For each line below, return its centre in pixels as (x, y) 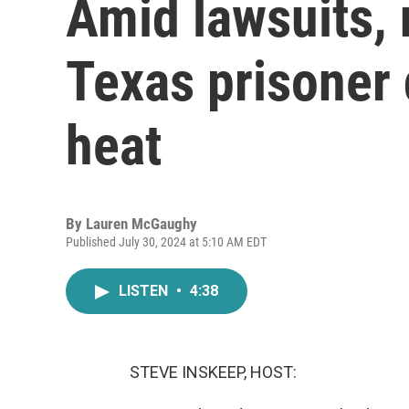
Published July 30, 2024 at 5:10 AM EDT (166, 242)
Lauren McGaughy (142, 224)
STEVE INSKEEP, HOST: (213, 372)
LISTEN (145, 291)
